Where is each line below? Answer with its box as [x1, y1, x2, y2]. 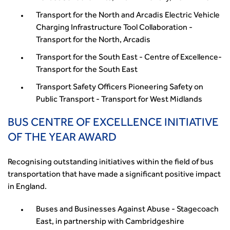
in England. [8, 183, 47, 191]
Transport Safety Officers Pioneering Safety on [36, 84, 203, 92]
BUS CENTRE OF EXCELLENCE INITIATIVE [8, 118, 219, 129]
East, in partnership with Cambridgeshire [36, 218, 184, 226]
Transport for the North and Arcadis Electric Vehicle [36, 12, 220, 20]
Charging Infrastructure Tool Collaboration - [36, 24, 193, 32]
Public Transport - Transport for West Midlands [36, 96, 202, 104]
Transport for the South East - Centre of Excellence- [36, 54, 222, 62]
